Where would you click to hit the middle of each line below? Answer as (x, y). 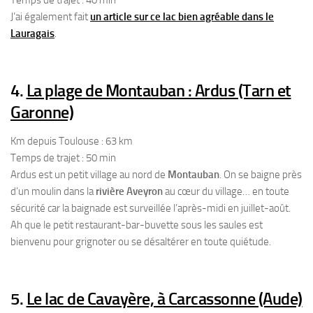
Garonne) (42, 112)
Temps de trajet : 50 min (63, 158)
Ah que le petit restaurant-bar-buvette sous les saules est (137, 225)
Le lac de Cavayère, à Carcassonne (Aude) (164, 299)
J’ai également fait (50, 17)
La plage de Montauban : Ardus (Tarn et (159, 90)
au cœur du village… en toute (227, 191)
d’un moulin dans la (53, 191)
